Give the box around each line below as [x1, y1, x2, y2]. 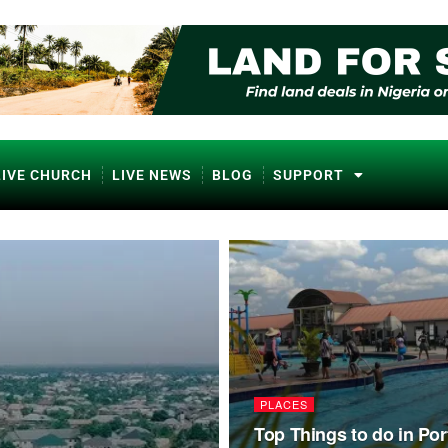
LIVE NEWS [112, 167, 192, 183]
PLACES [260, 396, 308, 412]
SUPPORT [273, 167, 344, 183]
